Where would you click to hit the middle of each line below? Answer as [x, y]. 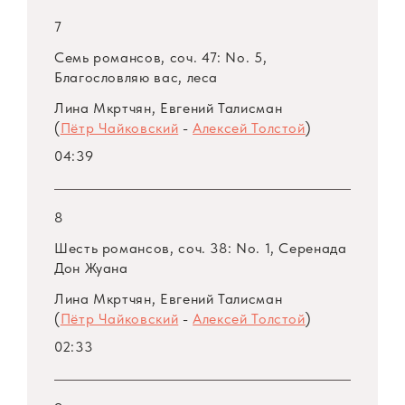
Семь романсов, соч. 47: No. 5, [161, 58]
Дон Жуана [91, 268]
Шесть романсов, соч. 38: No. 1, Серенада [201, 249]
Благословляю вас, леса [137, 78]
